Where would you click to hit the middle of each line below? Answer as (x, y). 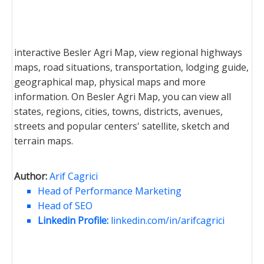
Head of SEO (65, 206)
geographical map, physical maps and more (110, 82)
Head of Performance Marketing (110, 191)
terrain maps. (44, 141)
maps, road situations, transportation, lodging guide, (131, 67)
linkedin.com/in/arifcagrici (168, 220)
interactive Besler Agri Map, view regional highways (128, 52)
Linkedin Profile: (74, 220)
